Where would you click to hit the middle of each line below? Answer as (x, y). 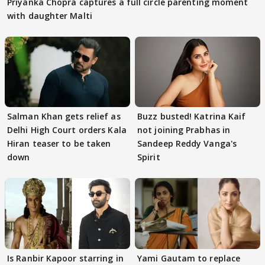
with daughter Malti (50, 16)
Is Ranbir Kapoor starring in (65, 258)
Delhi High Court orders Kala (67, 130)
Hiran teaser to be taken (59, 144)
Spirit (149, 157)
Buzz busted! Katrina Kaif (192, 117)
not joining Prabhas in (184, 130)
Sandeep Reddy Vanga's (187, 144)
